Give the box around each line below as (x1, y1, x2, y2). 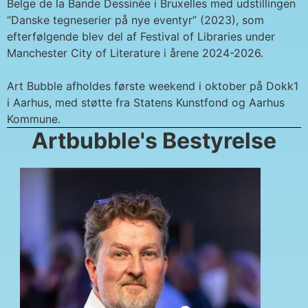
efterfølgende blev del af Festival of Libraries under (7, 30, 275, 44)
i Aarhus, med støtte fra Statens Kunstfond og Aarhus (7, 96, 285, 110)
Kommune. (7, 112, 60, 126)
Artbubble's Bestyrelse (32, 127, 276, 155)
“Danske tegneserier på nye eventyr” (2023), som (7, 13, 264, 27)
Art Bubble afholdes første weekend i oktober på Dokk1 (7, 79, 298, 93)
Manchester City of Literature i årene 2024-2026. (7, 46, 263, 60)
